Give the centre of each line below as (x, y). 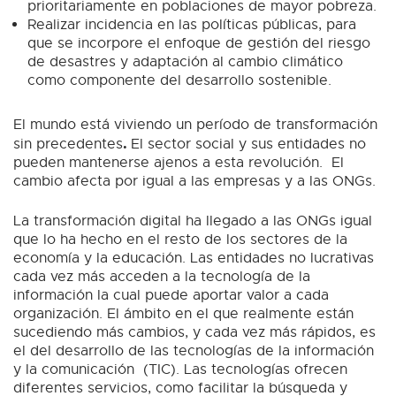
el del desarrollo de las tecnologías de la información (194, 351)
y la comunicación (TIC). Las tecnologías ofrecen (180, 370)
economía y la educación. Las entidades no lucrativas (194, 259)
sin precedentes (68, 145)
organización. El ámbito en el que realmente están (183, 314)
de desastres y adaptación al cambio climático (185, 62)
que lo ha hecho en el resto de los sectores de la (180, 240)
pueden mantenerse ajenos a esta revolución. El (179, 163)
